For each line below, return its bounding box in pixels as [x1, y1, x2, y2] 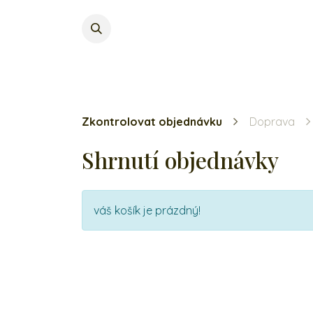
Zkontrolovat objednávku [82, 115, 222, 129]
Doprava [249, 115, 295, 129]
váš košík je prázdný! [94, 203, 201, 217]
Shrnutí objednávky [82, 145, 279, 175]
